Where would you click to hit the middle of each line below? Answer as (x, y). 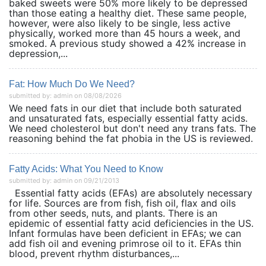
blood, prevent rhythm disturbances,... (94, 254)
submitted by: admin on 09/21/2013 (64, 180)
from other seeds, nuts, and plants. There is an (113, 213)
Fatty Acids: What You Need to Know (86, 169)
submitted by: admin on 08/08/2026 (65, 96)
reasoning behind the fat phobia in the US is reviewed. (131, 138)
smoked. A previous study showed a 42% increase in (127, 43)
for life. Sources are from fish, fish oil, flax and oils (122, 203)
